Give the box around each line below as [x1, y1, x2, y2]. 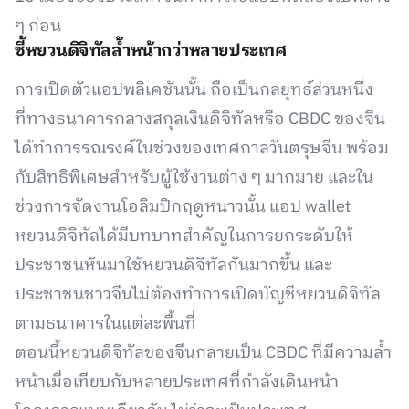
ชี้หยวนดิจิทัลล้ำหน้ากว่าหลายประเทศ [15, 37, 287, 65]
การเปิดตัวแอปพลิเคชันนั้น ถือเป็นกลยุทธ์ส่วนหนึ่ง [15, 77, 373, 104]
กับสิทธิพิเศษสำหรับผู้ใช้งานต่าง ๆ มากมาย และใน [15, 164, 373, 192]
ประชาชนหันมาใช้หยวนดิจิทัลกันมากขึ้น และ [15, 252, 332, 279]
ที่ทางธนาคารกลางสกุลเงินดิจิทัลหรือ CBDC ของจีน [15, 106, 385, 133]
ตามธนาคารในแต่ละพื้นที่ [15, 310, 196, 338]
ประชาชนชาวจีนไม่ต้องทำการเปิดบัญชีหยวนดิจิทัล [15, 281, 381, 309]
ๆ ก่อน [15, 13, 61, 40]
